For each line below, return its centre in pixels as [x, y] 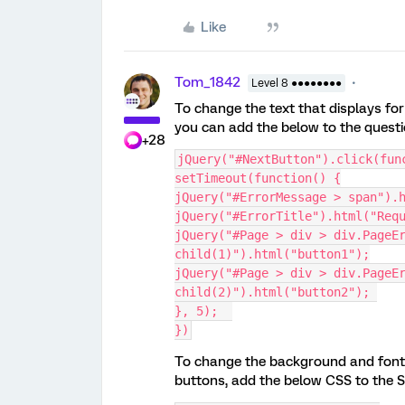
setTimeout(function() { [258, 179]
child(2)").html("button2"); [276, 292]
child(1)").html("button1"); [272, 254]
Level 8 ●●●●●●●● [297, 84]
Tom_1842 [207, 83]
